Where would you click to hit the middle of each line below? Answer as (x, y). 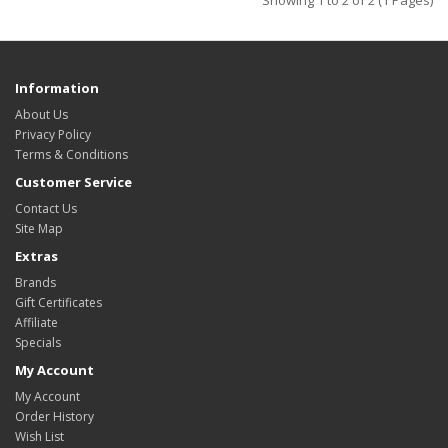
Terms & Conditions (71, 155)
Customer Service (73, 182)
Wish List (39, 437)
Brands (35, 283)
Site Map (39, 229)
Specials (38, 343)
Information (57, 88)
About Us (41, 115)
